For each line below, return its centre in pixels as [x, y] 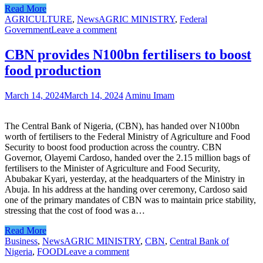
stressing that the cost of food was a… [75, 210]
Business [21, 241]
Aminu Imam [150, 95]
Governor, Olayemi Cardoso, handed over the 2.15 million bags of [127, 157]
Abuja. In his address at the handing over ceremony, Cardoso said [126, 189]
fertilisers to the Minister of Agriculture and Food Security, [112, 168]
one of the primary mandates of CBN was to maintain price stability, [130, 200]
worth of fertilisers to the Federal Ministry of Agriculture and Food [127, 136]
